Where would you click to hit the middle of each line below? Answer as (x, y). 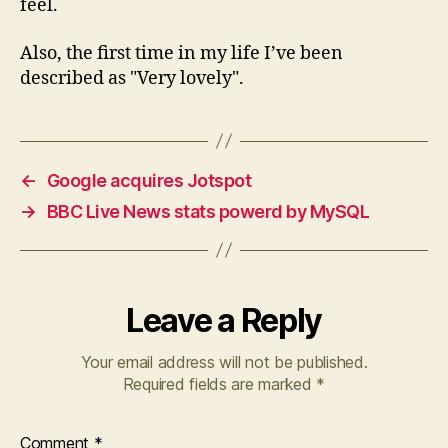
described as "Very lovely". (132, 78)
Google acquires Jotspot (149, 180)
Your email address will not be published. (224, 361)
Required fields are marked (219, 383)
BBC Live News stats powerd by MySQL (208, 211)
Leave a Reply (224, 320)
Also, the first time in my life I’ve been (181, 53)
